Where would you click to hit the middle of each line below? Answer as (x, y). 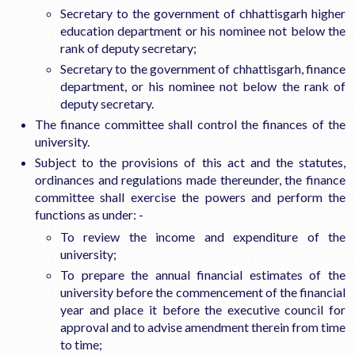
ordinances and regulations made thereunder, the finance (190, 179)
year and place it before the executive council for (203, 309)
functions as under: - (89, 214)
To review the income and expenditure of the (203, 236)
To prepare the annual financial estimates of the (203, 274)
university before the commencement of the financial (203, 292)
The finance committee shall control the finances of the (190, 124)
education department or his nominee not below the (203, 30)
